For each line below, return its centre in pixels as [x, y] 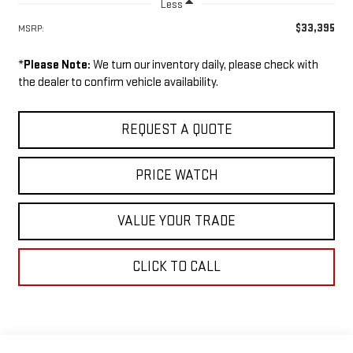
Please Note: [57, 65]
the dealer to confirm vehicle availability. [118, 82]
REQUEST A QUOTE [176, 129]
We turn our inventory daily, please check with [204, 65]
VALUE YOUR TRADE [176, 221]
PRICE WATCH [176, 175]
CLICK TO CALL [176, 266]
